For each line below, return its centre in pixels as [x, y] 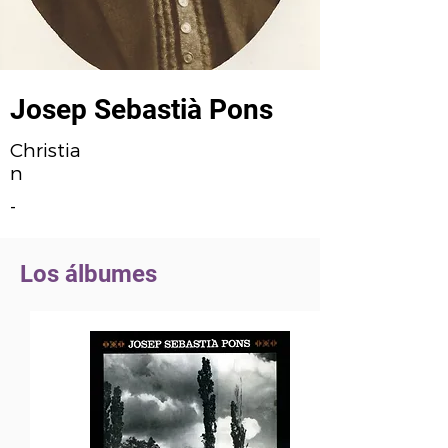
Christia [45, 150]
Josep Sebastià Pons [141, 109]
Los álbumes [88, 274]
